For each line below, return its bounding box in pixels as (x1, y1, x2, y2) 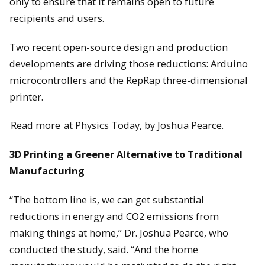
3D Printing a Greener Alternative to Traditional (9, 147, 243, 161)
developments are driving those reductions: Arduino (9, 56, 248, 70)
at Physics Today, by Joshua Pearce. (62, 118, 224, 132)
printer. (9, 89, 43, 104)
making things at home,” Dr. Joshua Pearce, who (9, 225, 228, 240)
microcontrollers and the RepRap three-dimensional (9, 73, 248, 87)
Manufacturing (9, 163, 85, 177)
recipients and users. (9, 11, 104, 25)
